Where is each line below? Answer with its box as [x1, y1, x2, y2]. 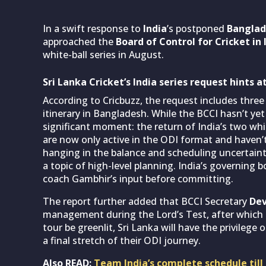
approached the [43, 34, 113, 48]
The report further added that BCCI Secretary [43, 194, 247, 208]
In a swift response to [43, 21, 143, 35]
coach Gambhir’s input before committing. [43, 172, 233, 185]
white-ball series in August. [43, 47, 164, 61]
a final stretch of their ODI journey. [43, 233, 201, 247]
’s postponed [167, 21, 227, 35]
